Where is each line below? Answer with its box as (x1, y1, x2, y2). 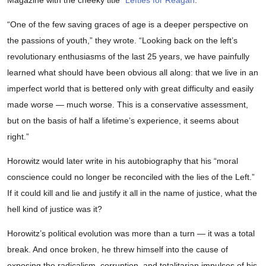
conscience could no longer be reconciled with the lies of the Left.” (7, 172, 255, 182)
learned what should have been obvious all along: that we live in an (7, 68, 258, 78)
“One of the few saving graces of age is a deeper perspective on (7, 20, 248, 30)
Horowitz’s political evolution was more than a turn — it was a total (7, 229, 255, 239)
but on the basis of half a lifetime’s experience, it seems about (7, 116, 239, 126)
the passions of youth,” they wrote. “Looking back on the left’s (7, 36, 237, 46)
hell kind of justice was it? (7, 204, 102, 214)
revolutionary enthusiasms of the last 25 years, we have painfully (7, 52, 249, 62)
